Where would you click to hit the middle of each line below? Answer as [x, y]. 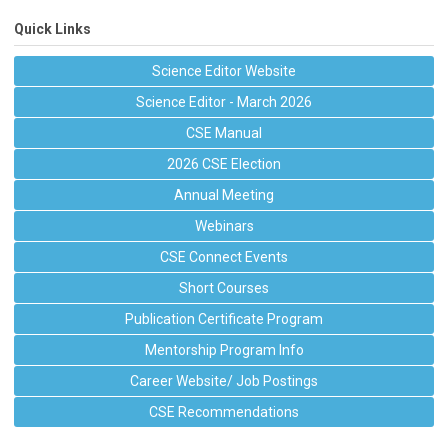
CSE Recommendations [224, 412]
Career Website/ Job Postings [224, 381]
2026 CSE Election [224, 164]
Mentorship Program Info [224, 350]
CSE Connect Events [224, 257]
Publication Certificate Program [224, 319]
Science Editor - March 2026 [224, 102]
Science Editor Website [224, 71]
